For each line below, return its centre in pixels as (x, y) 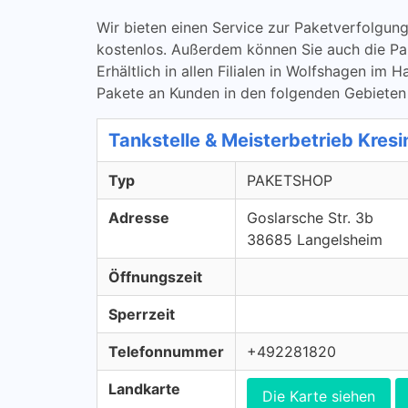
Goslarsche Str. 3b (310, 218)
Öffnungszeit (155, 277)
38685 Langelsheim (315, 240)
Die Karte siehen (319, 396)
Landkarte (144, 389)
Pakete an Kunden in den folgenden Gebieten (251, 93)
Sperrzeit (142, 314)
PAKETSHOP (290, 180)
